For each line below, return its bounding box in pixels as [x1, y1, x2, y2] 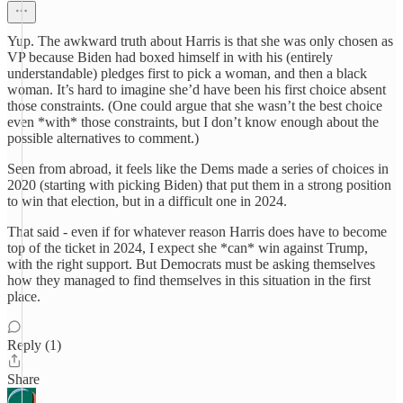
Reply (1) [7, 337, 61, 353]
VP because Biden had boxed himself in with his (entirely [7, 49, 333, 65]
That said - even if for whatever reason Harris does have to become [7, 224, 387, 239]
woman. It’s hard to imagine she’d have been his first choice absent [7, 82, 386, 97]
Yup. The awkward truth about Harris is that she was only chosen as [7, 33, 393, 49]
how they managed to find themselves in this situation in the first [7, 273, 371, 288]
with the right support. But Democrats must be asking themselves [7, 256, 375, 272]
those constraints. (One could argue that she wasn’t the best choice [7, 98, 382, 113]
